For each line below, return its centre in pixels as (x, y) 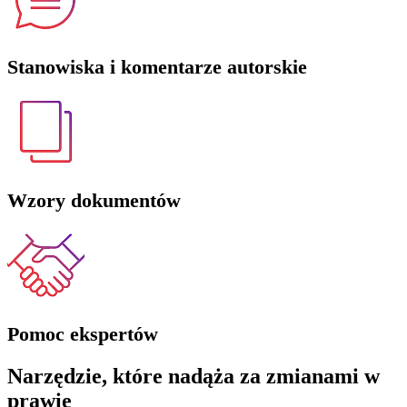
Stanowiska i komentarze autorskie (157, 66)
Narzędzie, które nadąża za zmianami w (194, 376)
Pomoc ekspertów (83, 333)
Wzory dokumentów (94, 200)
